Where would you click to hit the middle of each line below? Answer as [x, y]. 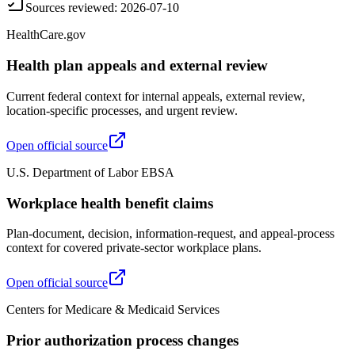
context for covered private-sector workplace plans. [134, 248]
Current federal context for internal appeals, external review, [156, 96]
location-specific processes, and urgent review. [122, 110]
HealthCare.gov [46, 35]
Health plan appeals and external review [137, 66]
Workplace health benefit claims [110, 203]
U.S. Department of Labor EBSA [90, 172]
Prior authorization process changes [122, 341]
